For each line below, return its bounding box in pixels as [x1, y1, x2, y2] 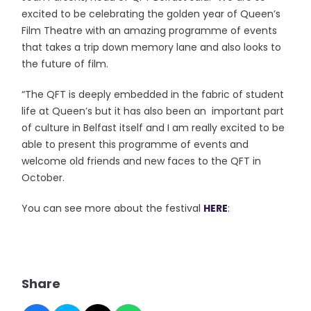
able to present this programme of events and [22, 137, 249, 151]
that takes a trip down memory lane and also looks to [22, 40, 282, 54]
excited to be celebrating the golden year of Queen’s [22, 7, 281, 21]
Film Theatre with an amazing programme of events [22, 24, 278, 37]
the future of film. [22, 57, 109, 71]
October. [22, 171, 65, 185]
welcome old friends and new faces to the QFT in [22, 154, 262, 168]
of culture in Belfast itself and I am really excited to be [22, 121, 285, 135]
